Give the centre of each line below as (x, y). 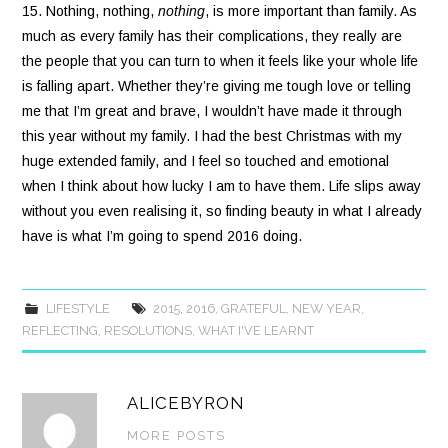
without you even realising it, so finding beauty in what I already (222, 210)
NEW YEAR (326, 308)
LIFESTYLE (77, 308)
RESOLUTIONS (148, 330)
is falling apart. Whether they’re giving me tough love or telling (217, 85)
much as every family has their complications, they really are (212, 35)
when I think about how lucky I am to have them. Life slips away (222, 185)
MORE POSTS (177, 435)
